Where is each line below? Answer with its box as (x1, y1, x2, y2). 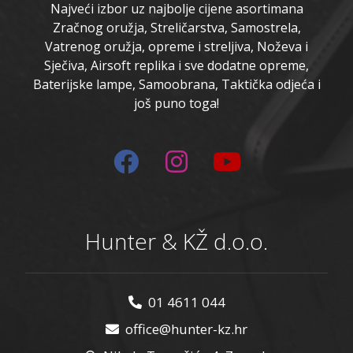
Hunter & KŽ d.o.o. (85, 226, 268, 257)
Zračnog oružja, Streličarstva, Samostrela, (52, 19, 301, 37)
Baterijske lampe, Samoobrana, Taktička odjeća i (32, 76, 321, 94)
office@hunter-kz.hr (125, 320, 247, 339)
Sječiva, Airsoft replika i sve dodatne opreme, (44, 57, 309, 75)
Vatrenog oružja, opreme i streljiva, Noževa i (45, 38, 308, 56)
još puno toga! (134, 95, 219, 113)
